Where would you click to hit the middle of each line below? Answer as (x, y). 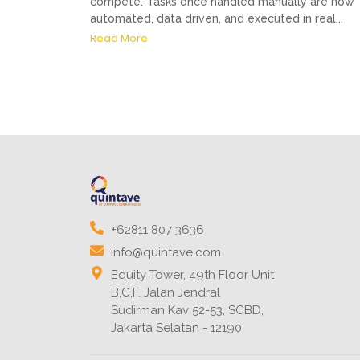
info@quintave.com (166, 253)
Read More (119, 39)
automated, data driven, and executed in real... (217, 19)
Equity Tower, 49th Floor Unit (193, 275)
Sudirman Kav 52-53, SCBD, (188, 311)
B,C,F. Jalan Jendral (166, 293)
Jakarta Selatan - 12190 (177, 328)
